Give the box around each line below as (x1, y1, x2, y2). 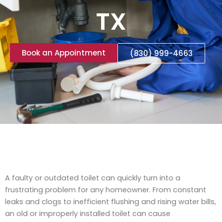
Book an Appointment (22, 47, 106, 58)
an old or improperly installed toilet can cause (5, 209, 170, 219)
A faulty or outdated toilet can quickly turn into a (5, 173, 180, 183)
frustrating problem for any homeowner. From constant (5, 185, 206, 195)
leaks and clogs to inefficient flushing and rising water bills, (5, 197, 216, 207)
